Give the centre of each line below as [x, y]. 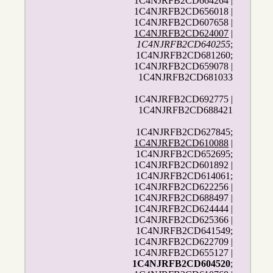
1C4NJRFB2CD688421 [186, 110]
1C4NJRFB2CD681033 [186, 77]
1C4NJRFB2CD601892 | [184, 165]
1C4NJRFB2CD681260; [185, 55]
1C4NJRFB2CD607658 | [184, 23]
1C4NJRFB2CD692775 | [184, 99]
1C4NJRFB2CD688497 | [184, 198]
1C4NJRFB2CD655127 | [184, 253]
